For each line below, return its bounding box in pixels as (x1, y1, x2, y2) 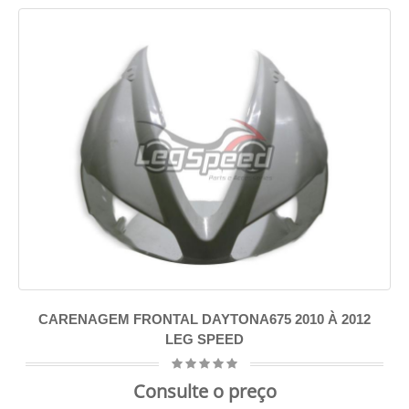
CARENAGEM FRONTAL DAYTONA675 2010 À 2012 (38, 310, 371, 327)
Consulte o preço (132, 378, 277, 404)
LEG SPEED (165, 330, 244, 347)
